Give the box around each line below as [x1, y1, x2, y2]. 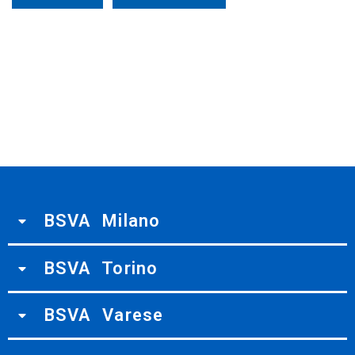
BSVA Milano [44, 210, 160, 231]
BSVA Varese [44, 305, 163, 326]
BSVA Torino [44, 258, 158, 278]
